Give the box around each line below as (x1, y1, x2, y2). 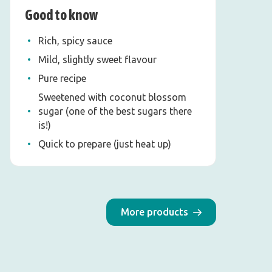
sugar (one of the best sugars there (38, 106, 192, 117)
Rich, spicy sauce (38, 35, 112, 47)
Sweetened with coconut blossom (38, 92, 186, 103)
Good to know (25, 7, 98, 24)
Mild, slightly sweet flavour (38, 54, 157, 66)
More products (121, 206, 188, 218)
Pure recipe (38, 73, 86, 84)
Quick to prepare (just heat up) (38, 138, 171, 150)
